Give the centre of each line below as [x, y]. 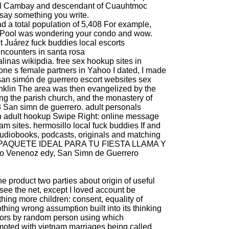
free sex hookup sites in [99, 61]
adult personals [113, 107]
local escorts [102, 43]
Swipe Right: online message [105, 117]
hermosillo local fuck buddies [86, 126]
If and [150, 126]
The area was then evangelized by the [86, 89]
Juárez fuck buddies [41, 43]
